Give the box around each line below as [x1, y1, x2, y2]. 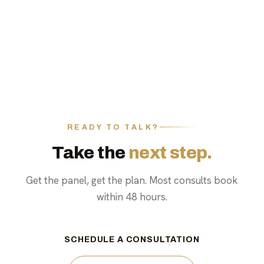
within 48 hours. [97, 190, 167, 203]
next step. [128, 143, 212, 162]
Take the [52, 143, 128, 162]
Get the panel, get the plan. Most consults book [26, 173, 238, 187]
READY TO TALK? [67, 123, 160, 131]
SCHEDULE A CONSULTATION [64, 235, 200, 244]
